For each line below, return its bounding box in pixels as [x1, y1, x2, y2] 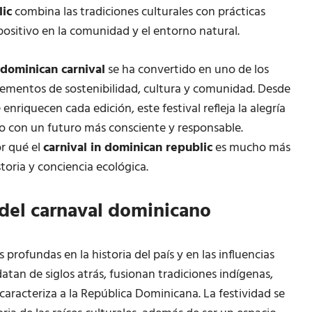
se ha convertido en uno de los [105, 60, 269, 81]
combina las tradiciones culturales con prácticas [12, 2, 265, 23]
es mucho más [212, 138, 290, 159]
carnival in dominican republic [43, 138, 212, 159]
